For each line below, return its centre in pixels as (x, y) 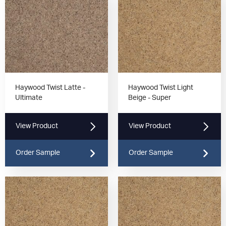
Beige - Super (150, 98)
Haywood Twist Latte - (50, 88)
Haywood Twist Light (161, 88)
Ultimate (29, 98)
